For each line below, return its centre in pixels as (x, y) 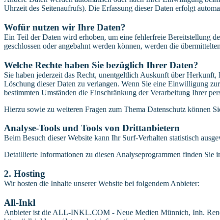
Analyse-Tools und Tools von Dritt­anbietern (92, 128)
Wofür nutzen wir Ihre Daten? (65, 27)
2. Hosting (25, 174)
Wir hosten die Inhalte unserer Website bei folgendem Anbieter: (102, 184)
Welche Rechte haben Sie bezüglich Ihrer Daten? (101, 65)
